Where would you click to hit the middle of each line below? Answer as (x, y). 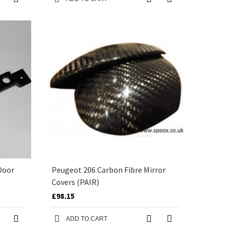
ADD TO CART (87, 219)
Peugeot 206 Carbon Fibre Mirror (109, 170)
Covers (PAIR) (75, 182)
